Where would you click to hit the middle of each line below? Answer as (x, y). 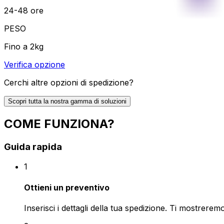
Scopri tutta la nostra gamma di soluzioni (67, 101)
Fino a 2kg (24, 46)
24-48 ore (24, 10)
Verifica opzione (34, 64)
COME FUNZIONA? (59, 123)
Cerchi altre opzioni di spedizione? (69, 82)
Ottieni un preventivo (67, 187)
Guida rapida (33, 146)
